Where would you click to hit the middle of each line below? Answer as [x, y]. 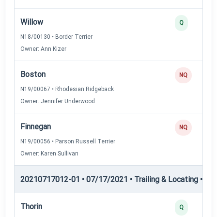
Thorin [31, 206]
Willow [32, 22]
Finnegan [36, 126]
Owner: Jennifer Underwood [58, 101]
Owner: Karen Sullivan [49, 153]
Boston [33, 74]
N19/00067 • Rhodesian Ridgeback [67, 89]
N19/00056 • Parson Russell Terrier [68, 141]
